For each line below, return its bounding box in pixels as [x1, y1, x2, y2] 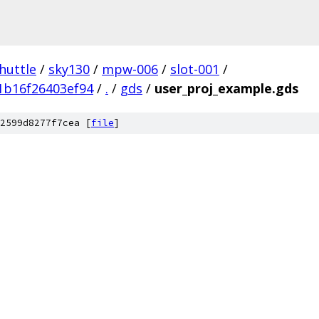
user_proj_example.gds [155, 80, 298, 97]
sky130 [48, 61, 90, 78]
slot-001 [170, 61, 219, 78]
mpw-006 [102, 61, 158, 78]
